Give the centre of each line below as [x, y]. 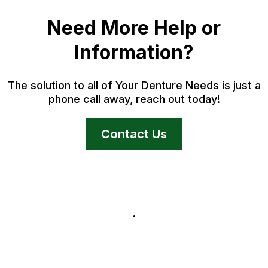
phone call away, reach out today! [134, 99]
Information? [134, 52]
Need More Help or [134, 28]
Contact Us [134, 134]
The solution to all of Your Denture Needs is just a [134, 85]
